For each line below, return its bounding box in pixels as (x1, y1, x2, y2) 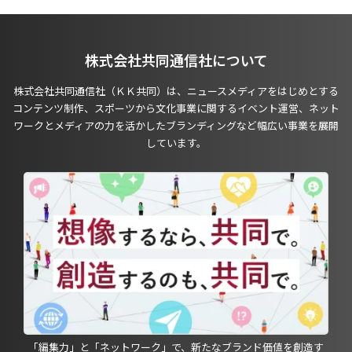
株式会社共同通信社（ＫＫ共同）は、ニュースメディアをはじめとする (13, 82, 339, 98)
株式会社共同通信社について (84, 49, 268, 71)
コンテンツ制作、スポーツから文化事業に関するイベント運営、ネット (13, 100, 339, 115)
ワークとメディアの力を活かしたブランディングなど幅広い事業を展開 (13, 117, 339, 133)
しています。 (145, 134, 207, 150)
